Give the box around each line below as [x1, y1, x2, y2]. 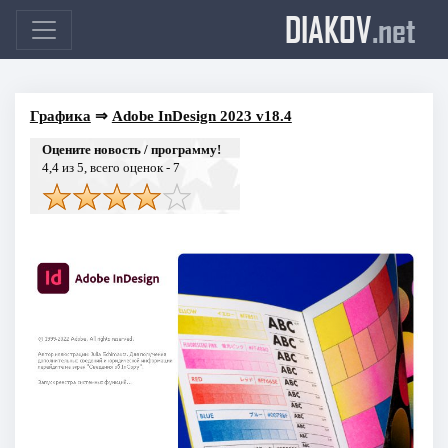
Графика [29, 107, 91, 124]
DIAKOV [285, 8, 372, 50]
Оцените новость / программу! [41, 141, 221, 157]
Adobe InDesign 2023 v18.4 [111, 107, 292, 124]
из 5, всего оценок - [58, 159, 173, 175]
